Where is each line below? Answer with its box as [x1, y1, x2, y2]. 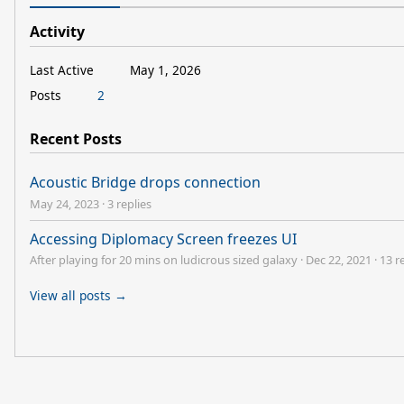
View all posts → [30, 286, 127, 304]
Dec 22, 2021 [306, 251, 372, 268]
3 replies [107, 195, 151, 212]
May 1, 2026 [130, 60, 201, 78]
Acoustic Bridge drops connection [30, 172, 261, 193]
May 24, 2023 [30, 195, 99, 212]
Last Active [30, 60, 94, 78]
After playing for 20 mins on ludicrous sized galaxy [30, 251, 298, 268]
